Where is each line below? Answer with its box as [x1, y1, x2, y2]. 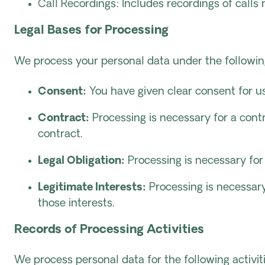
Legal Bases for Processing [14, 25, 169, 37]
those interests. [38, 198, 114, 209]
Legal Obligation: [38, 156, 125, 167]
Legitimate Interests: [38, 182, 146, 193]
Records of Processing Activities [14, 224, 204, 236]
